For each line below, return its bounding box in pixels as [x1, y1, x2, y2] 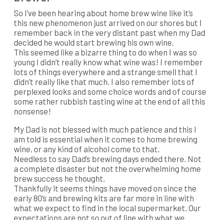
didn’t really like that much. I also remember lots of [14, 76, 194, 86]
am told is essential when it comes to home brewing [14, 134, 197, 144]
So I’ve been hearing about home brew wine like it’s [14, 7, 193, 18]
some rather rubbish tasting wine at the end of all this [14, 96, 205, 106]
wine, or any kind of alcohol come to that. [14, 143, 160, 154]
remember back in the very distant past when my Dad [14, 27, 205, 37]
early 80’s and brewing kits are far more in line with [14, 192, 194, 203]
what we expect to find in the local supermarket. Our [14, 202, 201, 213]
